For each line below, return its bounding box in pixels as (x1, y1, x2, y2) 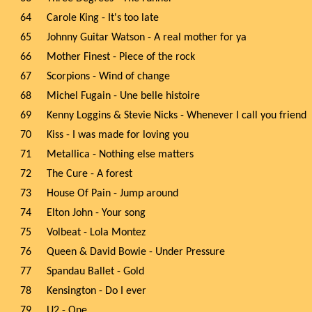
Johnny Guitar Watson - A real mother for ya (47, 32, 247, 43)
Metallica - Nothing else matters (47, 149, 194, 160)
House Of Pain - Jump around (47, 188, 178, 199)
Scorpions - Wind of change (47, 71, 170, 82)
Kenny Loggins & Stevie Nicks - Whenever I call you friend (47, 110, 306, 121)
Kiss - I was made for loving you (47, 130, 189, 141)
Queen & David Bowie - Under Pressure (47, 247, 225, 258)
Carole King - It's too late (47, 13, 159, 24)
